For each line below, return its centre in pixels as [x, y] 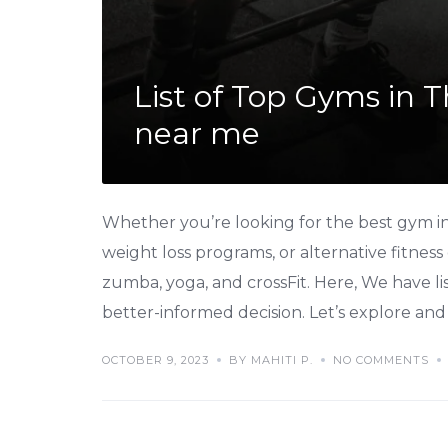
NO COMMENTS [381, 359]
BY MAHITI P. [271, 359]
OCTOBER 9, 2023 [155, 359]
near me [197, 133]
